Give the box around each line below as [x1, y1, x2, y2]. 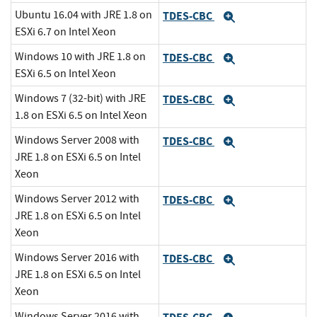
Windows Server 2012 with [15, 192, 139, 207]
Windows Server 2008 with [15, 133, 139, 148]
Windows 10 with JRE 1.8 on [15, 50, 146, 64]
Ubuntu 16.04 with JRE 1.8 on [15, 8, 152, 23]
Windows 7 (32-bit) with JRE [15, 91, 146, 106]
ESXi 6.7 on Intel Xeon [15, 25, 116, 40]
